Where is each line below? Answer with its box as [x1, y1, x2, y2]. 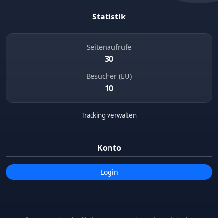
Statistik [92, 11, 126, 22]
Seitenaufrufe [87, 42, 131, 52]
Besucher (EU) [86, 72, 132, 81]
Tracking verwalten [81, 111, 137, 120]
